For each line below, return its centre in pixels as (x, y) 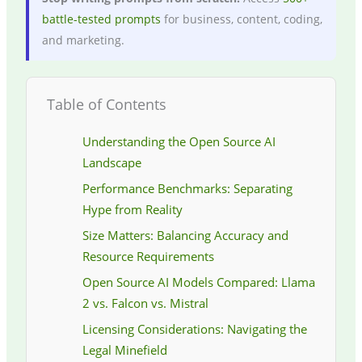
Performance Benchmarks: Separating (187, 189)
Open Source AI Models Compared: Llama (198, 282)
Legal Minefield (124, 350)
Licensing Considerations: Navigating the (194, 329)
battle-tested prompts (101, 19)
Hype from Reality (132, 210)
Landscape (112, 163)
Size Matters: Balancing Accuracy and (185, 236)
